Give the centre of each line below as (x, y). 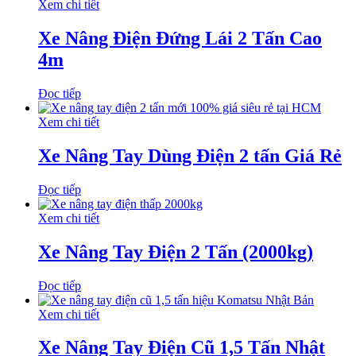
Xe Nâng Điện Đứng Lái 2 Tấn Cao (180, 38)
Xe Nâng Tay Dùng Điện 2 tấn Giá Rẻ (190, 155)
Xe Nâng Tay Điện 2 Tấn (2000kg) (176, 252)
